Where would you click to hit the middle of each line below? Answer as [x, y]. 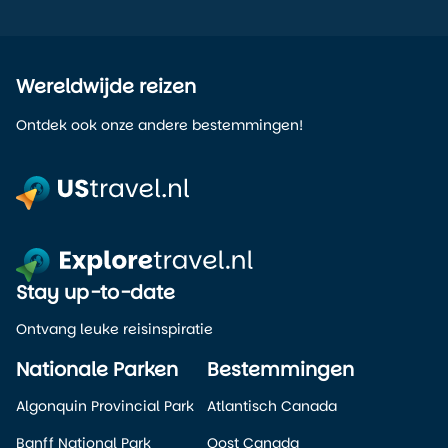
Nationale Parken [97, 369]
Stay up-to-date [95, 292]
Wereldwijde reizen [106, 86]
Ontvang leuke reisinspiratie [114, 329]
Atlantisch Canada [272, 406]
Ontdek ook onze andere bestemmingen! [159, 125]
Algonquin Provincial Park [105, 406]
